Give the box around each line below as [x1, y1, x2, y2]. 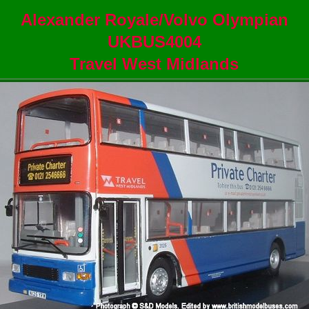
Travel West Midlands [70, 54, 239, 73]
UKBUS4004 [107, 32, 201, 51]
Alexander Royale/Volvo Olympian [20, 10, 288, 29]
